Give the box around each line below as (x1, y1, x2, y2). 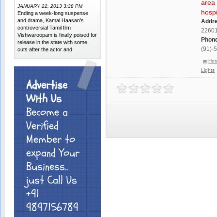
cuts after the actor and (17, 46, 73, 52)
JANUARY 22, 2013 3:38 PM (17, 3, 83, 9)
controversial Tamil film (17, 25, 71, 31)
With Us (26, 91, 62, 107)
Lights (201, 67, 215, 73)
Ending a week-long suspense (17, 10, 89, 16)
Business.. (26, 159, 68, 174)
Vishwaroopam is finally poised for (17, 32, 97, 38)
